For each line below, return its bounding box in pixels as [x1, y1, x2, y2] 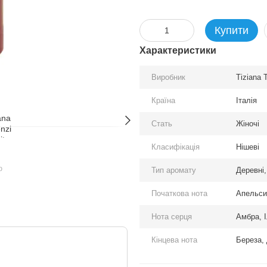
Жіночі [236, 119, 259, 128]
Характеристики [139, 45, 216, 55]
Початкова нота [151, 189, 207, 198]
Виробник [151, 73, 185, 82]
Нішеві [236, 142, 259, 151]
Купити [215, 24, 249, 36]
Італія [236, 96, 257, 105]
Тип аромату [151, 166, 196, 175]
